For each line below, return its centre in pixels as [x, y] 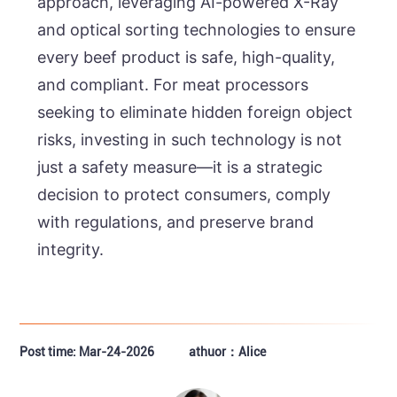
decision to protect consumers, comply [184, 194]
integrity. [71, 249]
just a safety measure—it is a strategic [180, 167]
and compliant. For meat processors [173, 84]
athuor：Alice [228, 352]
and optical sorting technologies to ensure [197, 29]
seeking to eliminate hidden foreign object [195, 112]
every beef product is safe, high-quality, [187, 57]
